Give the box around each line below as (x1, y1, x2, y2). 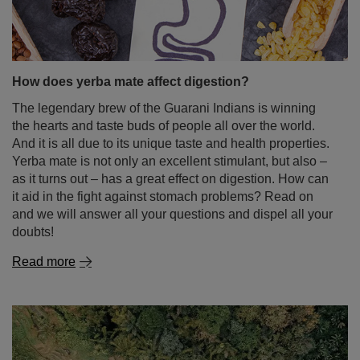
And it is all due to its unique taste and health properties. (12, 137, 329, 150)
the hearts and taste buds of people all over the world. (12, 119, 315, 133)
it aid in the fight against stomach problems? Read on (12, 190, 313, 203)
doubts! (12, 225, 54, 239)
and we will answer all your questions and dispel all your (12, 207, 333, 221)
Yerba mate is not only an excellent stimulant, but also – (12, 154, 327, 168)
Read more (12, 255, 76, 268)
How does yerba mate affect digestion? (12, 75, 249, 88)
